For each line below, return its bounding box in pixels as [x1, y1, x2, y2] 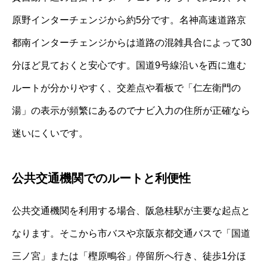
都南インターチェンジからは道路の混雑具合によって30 [12, 37, 252, 48]
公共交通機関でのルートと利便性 [12, 171, 191, 185]
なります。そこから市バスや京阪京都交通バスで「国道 [12, 228, 250, 238]
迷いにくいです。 [12, 128, 88, 138]
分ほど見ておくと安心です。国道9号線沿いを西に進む [12, 60, 246, 70]
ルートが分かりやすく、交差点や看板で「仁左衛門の [12, 82, 241, 93]
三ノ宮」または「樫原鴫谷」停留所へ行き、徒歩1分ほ [12, 250, 246, 261]
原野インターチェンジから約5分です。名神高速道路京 [12, 14, 246, 25]
